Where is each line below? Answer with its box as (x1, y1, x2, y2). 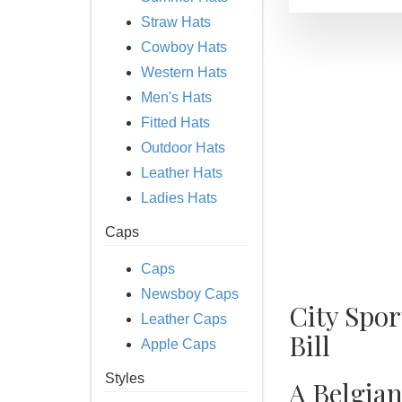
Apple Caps (141, 336, 216, 352)
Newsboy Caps (141, 286, 239, 301)
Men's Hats (141, 90, 212, 105)
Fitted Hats (141, 115, 210, 130)
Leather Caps (141, 311, 227, 327)
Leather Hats (141, 165, 223, 180)
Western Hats (141, 65, 227, 80)
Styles (105, 371, 144, 386)
